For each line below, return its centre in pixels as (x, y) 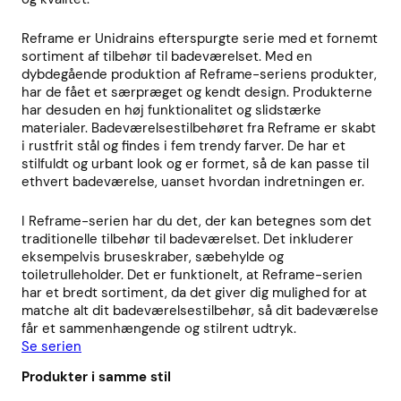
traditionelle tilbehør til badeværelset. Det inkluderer (188, 239)
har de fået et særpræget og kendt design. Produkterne (197, 93)
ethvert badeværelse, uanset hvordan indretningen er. (193, 182)
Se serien (51, 347)
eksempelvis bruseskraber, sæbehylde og (153, 257)
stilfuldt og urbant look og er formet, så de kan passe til (195, 164)
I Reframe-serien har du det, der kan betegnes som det (196, 222)
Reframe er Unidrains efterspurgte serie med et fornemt (200, 39)
